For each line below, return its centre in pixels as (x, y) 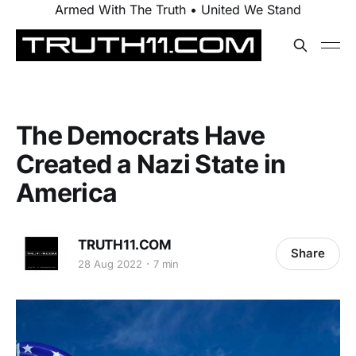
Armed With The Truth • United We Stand (178, 10)
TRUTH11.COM (125, 244)
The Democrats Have (141, 135)
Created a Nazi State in (151, 164)
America (67, 193)
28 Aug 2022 (110, 263)
